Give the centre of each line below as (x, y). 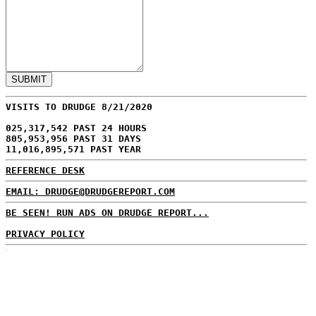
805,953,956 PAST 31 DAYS (73, 139)
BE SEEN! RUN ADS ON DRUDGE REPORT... (107, 213)
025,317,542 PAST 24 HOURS (76, 128)
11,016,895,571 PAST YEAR (73, 149)
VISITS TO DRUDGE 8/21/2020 (79, 107)
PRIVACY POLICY (45, 234)
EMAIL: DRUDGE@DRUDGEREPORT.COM (90, 192)
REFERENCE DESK (45, 170)
